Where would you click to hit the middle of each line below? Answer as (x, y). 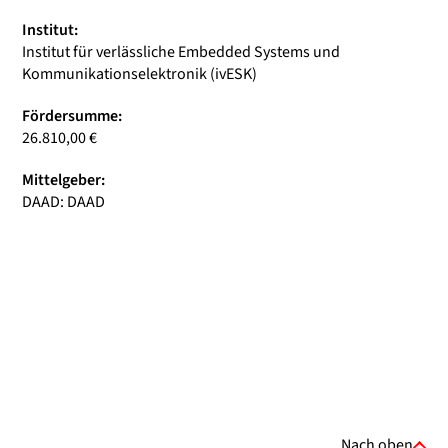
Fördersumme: (72, 116)
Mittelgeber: (63, 180)
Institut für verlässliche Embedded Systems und (181, 52)
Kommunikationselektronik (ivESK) (139, 74)
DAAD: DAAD (63, 202)
